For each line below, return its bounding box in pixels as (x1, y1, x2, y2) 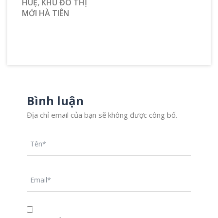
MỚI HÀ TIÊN (22, 8, 69, 19)
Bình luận (27, 92, 84, 109)
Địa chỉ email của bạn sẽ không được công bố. (27, 110, 177, 120)
